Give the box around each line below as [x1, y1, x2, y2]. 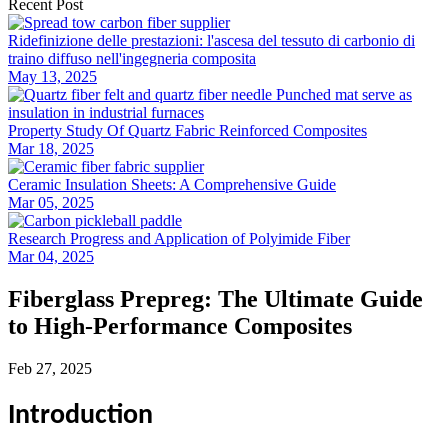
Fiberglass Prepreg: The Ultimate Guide [8, 285, 423, 312]
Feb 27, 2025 [8, 359, 92, 377]
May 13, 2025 [8, 68, 97, 85]
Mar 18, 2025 [8, 140, 94, 157]
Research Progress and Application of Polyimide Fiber [8, 230, 350, 247]
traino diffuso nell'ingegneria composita [8, 50, 256, 67]
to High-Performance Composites [8, 312, 352, 339]
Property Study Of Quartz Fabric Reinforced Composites [8, 122, 367, 139]
